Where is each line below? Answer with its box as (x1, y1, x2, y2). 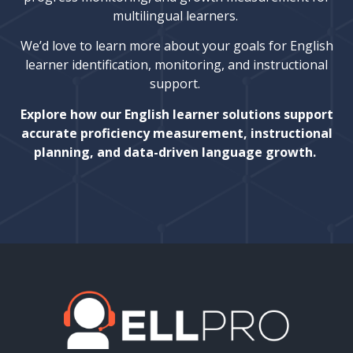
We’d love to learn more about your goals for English (20, 37, 333, 55)
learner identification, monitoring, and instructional (25, 56, 328, 74)
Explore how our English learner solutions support (20, 105, 333, 123)
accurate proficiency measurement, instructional (20, 124, 333, 142)
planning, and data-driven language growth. (34, 143, 319, 161)
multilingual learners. (112, 6, 241, 24)
